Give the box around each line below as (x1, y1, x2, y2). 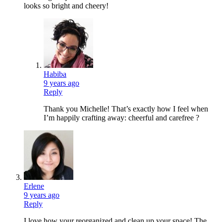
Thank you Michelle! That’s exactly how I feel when (44, 105, 208, 113)
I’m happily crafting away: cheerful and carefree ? (44, 113, 199, 122)
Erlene (24, 182, 44, 191)
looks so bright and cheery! (24, 1, 109, 10)
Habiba (44, 70, 66, 79)
